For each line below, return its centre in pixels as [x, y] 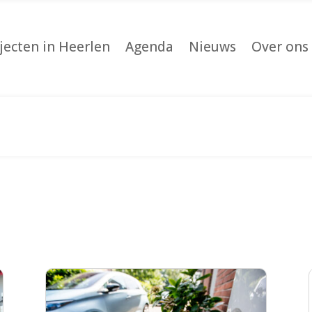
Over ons [280, 46]
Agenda [150, 46]
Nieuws [213, 46]
